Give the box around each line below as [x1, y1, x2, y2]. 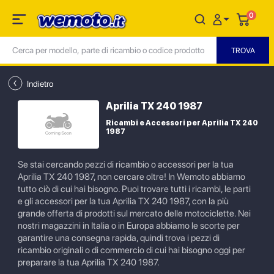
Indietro [27, 78, 53, 89]
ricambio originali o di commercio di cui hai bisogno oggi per [18, 245, 245, 256]
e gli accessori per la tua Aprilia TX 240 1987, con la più [18, 196, 229, 207]
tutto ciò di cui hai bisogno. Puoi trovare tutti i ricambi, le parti [18, 183, 251, 194]
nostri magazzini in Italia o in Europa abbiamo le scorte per [18, 220, 240, 231]
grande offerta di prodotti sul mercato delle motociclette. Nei [18, 208, 251, 219]
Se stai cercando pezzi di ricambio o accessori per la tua [18, 159, 234, 170]
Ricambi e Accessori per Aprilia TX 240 [106, 119, 258, 127]
